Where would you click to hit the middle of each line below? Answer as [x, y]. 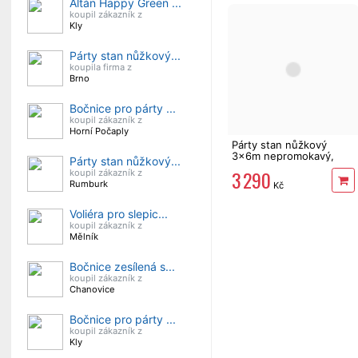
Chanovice [92, 289]
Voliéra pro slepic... [119, 214]
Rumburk [89, 184]
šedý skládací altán [278, 167]
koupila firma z [101, 67]
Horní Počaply [99, 131]
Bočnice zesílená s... [122, 267]
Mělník [84, 237]
